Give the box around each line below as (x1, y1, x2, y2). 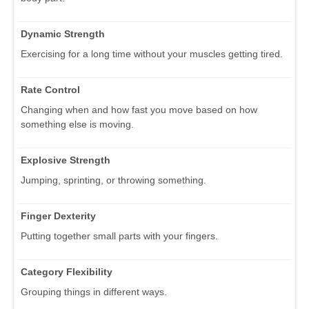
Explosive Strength (21, 154, 110, 166)
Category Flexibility (21, 266, 112, 277)
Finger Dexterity (21, 210, 96, 221)
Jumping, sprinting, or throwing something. (21, 174, 206, 186)
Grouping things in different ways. (21, 286, 167, 297)
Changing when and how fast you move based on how (21, 103, 257, 115)
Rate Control (21, 83, 80, 95)
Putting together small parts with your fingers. (21, 230, 218, 241)
